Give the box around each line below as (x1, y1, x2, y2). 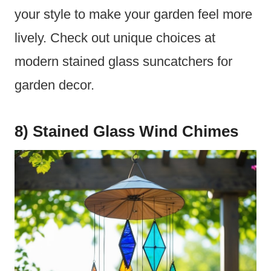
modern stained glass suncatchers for (15, 54, 232, 70)
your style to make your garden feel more (15, 7, 252, 22)
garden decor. (15, 77, 94, 93)
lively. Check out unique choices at (15, 30, 215, 46)
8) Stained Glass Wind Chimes (15, 122, 238, 141)
